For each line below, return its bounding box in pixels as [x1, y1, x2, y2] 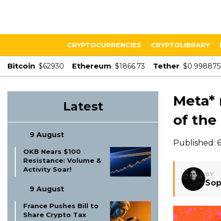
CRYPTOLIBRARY [151, 41, 210, 49]
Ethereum [72, 61, 111, 71]
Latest [63, 99, 103, 113]
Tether [153, 61, 180, 71]
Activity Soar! [23, 165, 72, 173]
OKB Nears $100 [23, 147, 81, 155]
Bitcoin [7, 61, 35, 71]
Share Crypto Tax [23, 211, 86, 219]
